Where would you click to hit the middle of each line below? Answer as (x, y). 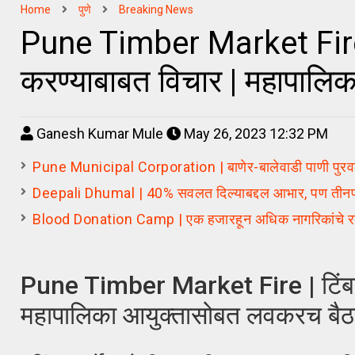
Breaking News (157, 9)
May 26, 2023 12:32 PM (255, 133)
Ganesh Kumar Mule (100, 133)
